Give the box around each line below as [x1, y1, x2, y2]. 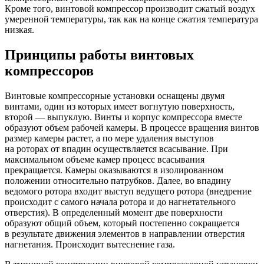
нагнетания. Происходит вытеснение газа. [5, 239, 175, 249]
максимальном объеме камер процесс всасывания [5, 154, 204, 164]
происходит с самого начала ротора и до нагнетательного [5, 196, 236, 207]
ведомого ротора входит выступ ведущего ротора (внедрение [5, 186, 252, 196]
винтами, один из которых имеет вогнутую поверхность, [5, 101, 235, 111]
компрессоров [5, 62, 94, 78]
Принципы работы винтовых [5, 47, 194, 62]
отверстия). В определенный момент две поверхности [5, 207, 223, 217]
